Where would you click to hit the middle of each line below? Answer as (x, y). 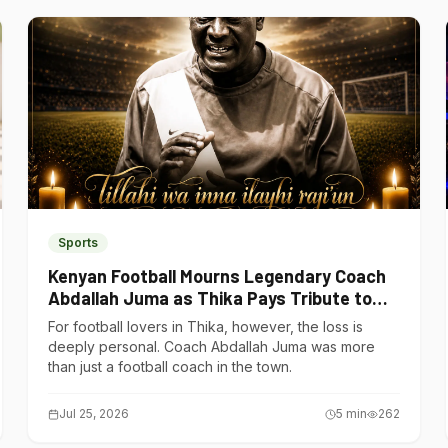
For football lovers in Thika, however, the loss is (205, 326)
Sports (77, 242)
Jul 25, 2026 (93, 413)
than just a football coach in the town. (169, 366)
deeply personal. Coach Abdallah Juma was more (211, 346)
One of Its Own (107, 320)
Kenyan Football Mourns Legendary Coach (216, 276)
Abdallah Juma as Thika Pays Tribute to (209, 298)
